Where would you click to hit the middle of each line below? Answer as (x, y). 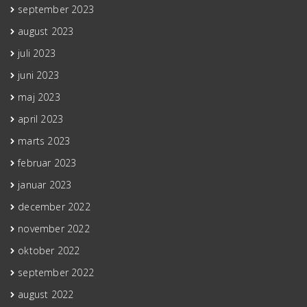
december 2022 (54, 206)
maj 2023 (39, 97)
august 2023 (46, 31)
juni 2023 (39, 75)
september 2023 (56, 9)
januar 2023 (45, 184)
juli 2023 (37, 53)
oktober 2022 (49, 250)
